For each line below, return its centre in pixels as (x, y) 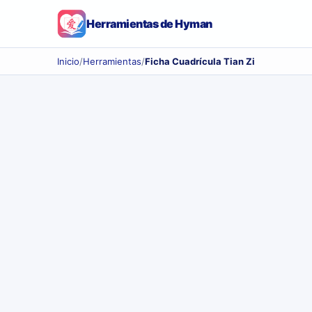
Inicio (68, 61)
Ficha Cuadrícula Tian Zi (200, 61)
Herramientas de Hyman (149, 24)
